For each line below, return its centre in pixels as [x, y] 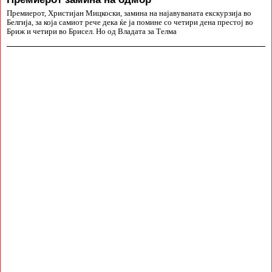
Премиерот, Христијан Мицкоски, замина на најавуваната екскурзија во [129, 14]
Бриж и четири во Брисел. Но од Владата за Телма [92, 32]
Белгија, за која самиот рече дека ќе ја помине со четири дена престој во [130, 23]
